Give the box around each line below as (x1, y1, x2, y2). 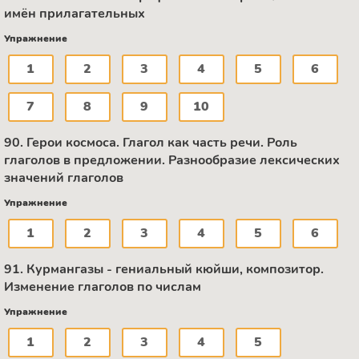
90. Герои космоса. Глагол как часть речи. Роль (4, 134, 297, 152)
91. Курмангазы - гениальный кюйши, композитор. (4, 260, 324, 279)
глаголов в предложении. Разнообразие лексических (4, 151, 340, 170)
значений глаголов (4, 169, 123, 188)
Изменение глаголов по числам (4, 278, 201, 296)
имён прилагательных (4, 5, 145, 23)
